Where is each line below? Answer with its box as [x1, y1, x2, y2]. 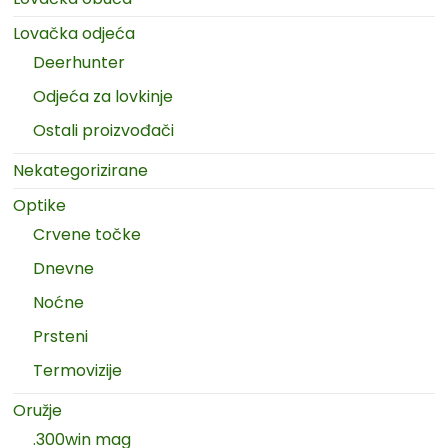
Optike [13, 194, 67, 218]
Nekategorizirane [13, 159, 149, 183]
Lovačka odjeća [13, 22, 136, 46]
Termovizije [33, 359, 123, 383]
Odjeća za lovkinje [33, 85, 174, 109]
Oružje [13, 399, 63, 423]
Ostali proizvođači [33, 119, 175, 143]
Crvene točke [33, 223, 142, 247]
